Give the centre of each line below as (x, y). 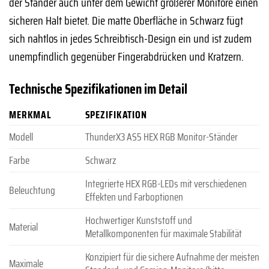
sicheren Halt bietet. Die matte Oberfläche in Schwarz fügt (126, 20)
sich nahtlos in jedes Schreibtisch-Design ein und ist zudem (130, 38)
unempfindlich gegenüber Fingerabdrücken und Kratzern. (126, 56)
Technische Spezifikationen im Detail (98, 89)
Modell (21, 137)
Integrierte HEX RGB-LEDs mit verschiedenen (166, 184)
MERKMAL (31, 115)
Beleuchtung (32, 191)
